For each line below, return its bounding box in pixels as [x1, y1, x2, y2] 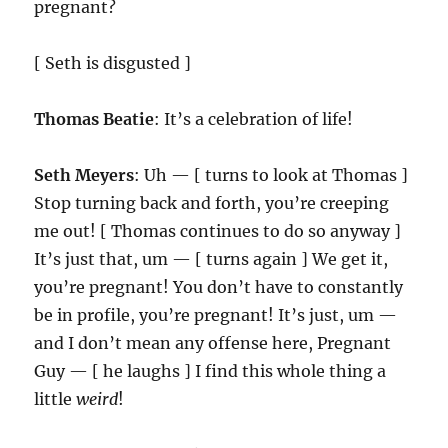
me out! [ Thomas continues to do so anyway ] [34, 221, 402, 242]
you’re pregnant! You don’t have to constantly [34, 277, 404, 298]
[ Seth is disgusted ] [34, 53, 192, 74]
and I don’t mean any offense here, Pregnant [34, 333, 392, 354]
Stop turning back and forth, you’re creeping [34, 193, 390, 214]
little [34, 389, 77, 410]
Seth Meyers [34, 165, 135, 186]
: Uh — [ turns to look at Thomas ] [134, 165, 409, 186]
